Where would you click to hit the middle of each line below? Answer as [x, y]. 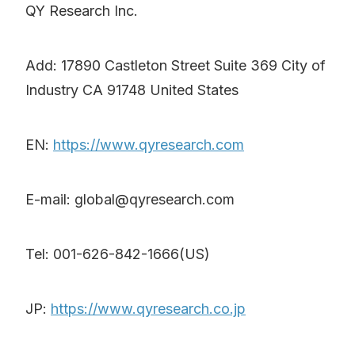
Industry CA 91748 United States [132, 90]
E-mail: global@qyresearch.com [130, 200]
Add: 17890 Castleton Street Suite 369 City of [176, 66]
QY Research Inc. [82, 11]
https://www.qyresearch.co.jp [148, 309]
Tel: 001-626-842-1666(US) [120, 254]
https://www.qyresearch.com [149, 145]
